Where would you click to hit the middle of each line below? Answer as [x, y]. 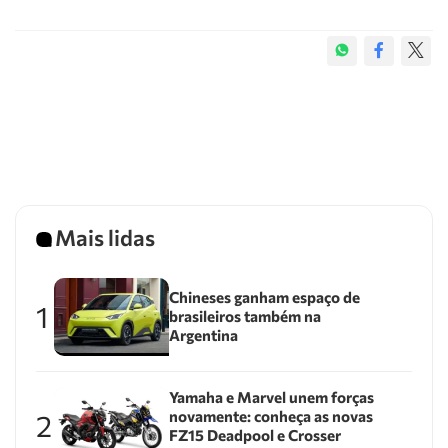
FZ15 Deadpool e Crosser [254, 434]
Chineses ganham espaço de [264, 297]
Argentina [203, 335]
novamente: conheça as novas [270, 415]
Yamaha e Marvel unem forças [271, 396]
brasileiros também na [244, 316]
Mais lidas [105, 237]
